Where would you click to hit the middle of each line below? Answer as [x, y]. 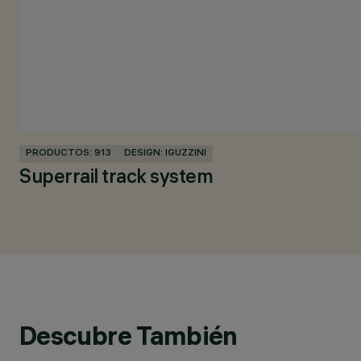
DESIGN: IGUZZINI [165, 153]
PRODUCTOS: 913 [68, 153]
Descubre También [129, 335]
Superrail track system [116, 179]
